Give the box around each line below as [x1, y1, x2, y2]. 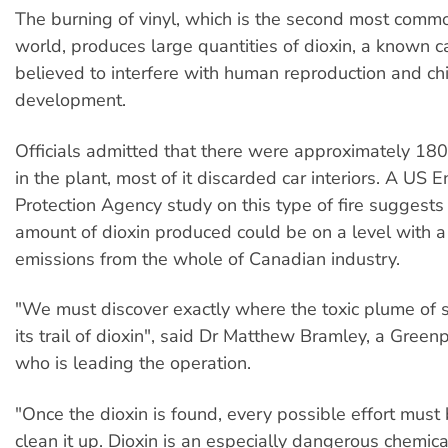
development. [15, 88, 126, 113]
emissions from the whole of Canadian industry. [15, 246, 400, 271]
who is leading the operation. [15, 351, 251, 376]
